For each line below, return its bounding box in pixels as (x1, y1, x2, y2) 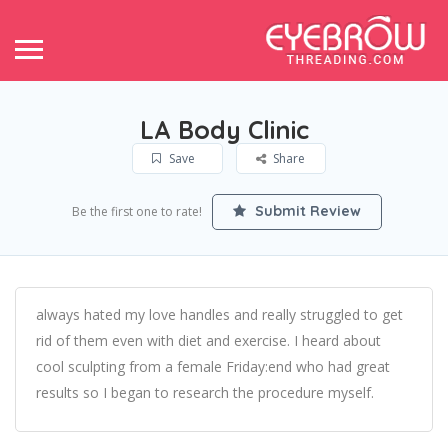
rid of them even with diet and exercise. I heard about (36, 331, 381, 350)
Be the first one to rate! (71, 203, 202, 220)
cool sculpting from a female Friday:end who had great (36, 357, 390, 376)
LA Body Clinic (139, 114, 309, 145)
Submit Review (250, 202, 361, 220)
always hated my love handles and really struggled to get (36, 305, 403, 324)
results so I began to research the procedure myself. (36, 383, 374, 402)
